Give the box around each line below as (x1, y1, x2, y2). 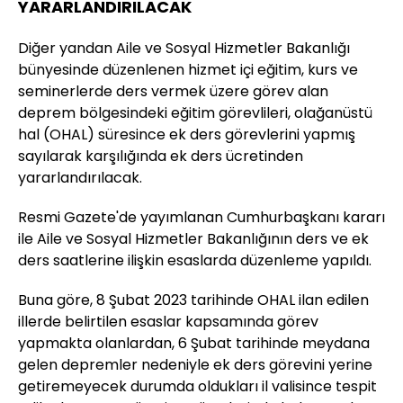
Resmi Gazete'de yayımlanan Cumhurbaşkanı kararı (18, 207, 385, 228)
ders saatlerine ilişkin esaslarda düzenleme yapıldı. (18, 250, 372, 272)
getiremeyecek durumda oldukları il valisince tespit (18, 376, 377, 398)
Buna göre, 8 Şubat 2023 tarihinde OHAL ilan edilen (18, 290, 369, 311)
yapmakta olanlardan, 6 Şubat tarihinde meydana (18, 333, 370, 354)
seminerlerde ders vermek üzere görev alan (18, 81, 328, 103)
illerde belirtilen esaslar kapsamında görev (18, 311, 318, 333)
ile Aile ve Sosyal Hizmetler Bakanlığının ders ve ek (18, 228, 369, 250)
